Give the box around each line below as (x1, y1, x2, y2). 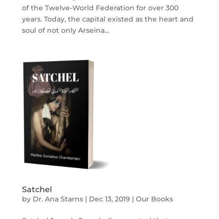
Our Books (135, 195, 173, 203)
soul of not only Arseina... (22, 26, 109, 35)
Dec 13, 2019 (88, 195, 130, 203)
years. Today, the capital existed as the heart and (22, 15, 194, 23)
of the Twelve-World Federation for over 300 (22, 3, 178, 12)
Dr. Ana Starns (32, 195, 83, 203)
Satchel (22, 185, 52, 194)
